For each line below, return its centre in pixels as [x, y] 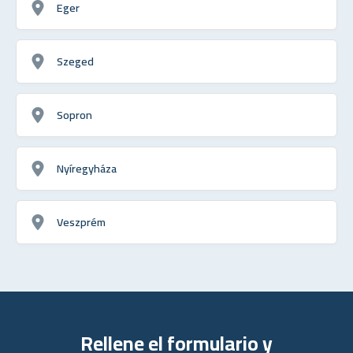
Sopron [74, 114]
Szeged [75, 61]
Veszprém [81, 221]
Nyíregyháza [87, 168]
